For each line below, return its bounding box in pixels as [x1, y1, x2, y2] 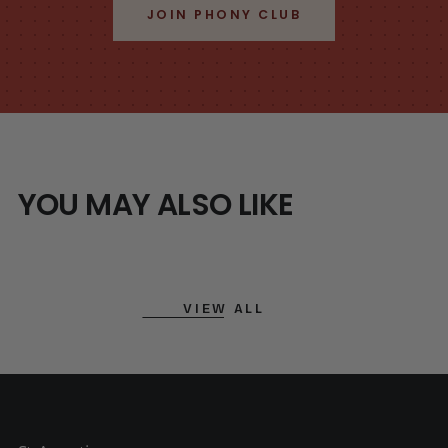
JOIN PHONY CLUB [146, 5, 302, 23]
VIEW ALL [183, 301, 265, 318]
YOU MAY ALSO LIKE [17, 184, 294, 226]
